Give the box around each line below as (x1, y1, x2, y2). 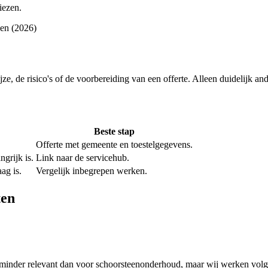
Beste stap (94, 126, 135, 137)
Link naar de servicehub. (36, 153, 129, 163)
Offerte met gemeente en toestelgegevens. (36, 139, 193, 150)
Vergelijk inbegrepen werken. (36, 166, 147, 176)
